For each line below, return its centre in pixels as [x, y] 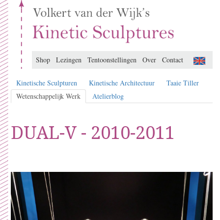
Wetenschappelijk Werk [48, 96]
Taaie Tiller [183, 83]
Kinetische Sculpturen [47, 83]
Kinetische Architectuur [122, 83]
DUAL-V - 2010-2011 [93, 132]
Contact [173, 60]
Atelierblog [108, 96]
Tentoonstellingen [112, 60]
